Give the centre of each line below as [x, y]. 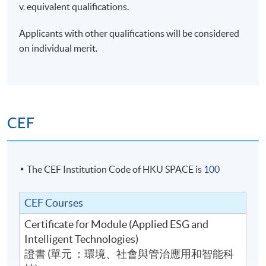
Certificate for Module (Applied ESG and [117, 224]
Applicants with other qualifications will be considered [129, 34]
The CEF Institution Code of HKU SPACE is [115, 169]
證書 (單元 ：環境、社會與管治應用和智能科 [129, 254]
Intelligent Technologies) [82, 239]
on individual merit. [58, 48]
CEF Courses [54, 202]
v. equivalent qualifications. [74, 7]
